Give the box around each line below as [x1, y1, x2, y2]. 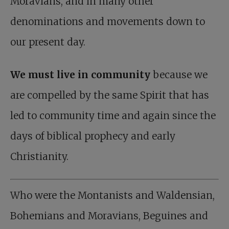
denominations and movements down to [10, 15, 205, 28]
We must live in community [10, 68, 150, 81]
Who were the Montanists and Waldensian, [10, 189, 215, 201]
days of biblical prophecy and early [10, 130, 175, 143]
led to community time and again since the [10, 109, 216, 122]
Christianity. [10, 150, 68, 163]
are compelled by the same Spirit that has [10, 89, 209, 102]
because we [150, 68, 208, 81]
